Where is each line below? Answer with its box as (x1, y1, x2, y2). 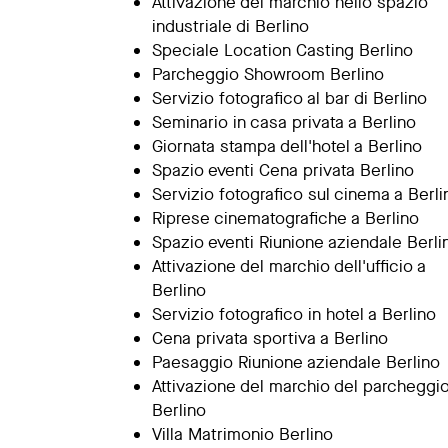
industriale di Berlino (152, 15, 309, 38)
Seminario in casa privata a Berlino (152, 111, 416, 134)
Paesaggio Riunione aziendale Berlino (152, 351, 440, 374)
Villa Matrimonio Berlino (152, 423, 333, 446)
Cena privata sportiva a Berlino (152, 327, 388, 350)
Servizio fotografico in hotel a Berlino (152, 303, 436, 326)
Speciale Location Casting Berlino (152, 39, 413, 62)
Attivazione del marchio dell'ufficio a (152, 255, 426, 278)
